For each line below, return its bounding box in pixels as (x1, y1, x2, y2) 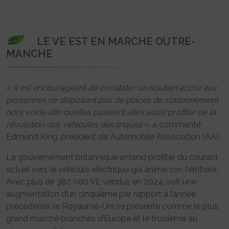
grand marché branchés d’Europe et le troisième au (6, 213, 197, 223)
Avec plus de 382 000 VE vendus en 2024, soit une (6, 176, 196, 187)
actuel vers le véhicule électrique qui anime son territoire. (6, 164, 218, 174)
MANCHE (6, 47, 53, 60)
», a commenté (142, 119, 201, 129)
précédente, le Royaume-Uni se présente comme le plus (6, 201, 218, 211)
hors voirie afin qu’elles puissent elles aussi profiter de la (6, 107, 216, 117)
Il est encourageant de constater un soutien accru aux (13, 82, 217, 93)
